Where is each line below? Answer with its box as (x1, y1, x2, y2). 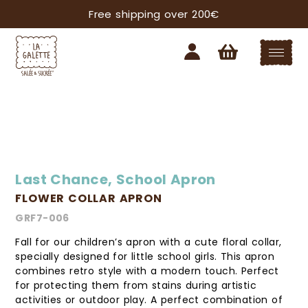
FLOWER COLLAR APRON (15, 190, 162, 206)
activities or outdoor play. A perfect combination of (15, 292, 283, 307)
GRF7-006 (15, 210, 69, 225)
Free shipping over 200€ (89, 7, 219, 21)
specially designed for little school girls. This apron (15, 249, 274, 263)
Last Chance (15, 169, 109, 189)
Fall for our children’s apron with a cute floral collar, (15, 234, 282, 249)
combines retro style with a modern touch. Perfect (15, 263, 279, 278)
